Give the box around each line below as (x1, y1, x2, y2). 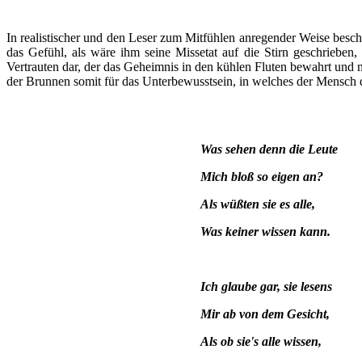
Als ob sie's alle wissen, (200, 334, 322, 348)
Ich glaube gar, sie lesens (200, 279, 332, 293)
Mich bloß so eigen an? (200, 169, 323, 183)
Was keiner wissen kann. (200, 224, 330, 238)
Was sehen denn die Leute (200, 141, 338, 156)
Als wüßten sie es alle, (200, 196, 315, 211)
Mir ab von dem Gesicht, (200, 306, 330, 321)
